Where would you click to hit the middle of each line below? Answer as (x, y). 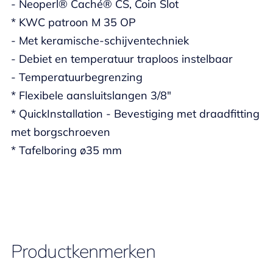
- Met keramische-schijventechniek (100, 41)
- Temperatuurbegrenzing (77, 77)
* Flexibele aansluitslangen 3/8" (91, 95)
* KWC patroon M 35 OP (73, 22)
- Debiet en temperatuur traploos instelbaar (122, 59)
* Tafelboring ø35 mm (66, 150)
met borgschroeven (61, 132)
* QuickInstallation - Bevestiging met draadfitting (135, 114)
